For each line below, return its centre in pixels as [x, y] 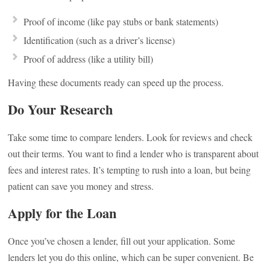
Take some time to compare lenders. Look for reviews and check [130, 137]
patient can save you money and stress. [81, 186]
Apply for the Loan [62, 213]
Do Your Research [61, 109]
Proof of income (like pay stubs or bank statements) [121, 21]
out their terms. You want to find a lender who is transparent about [133, 153]
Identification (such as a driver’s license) [99, 40]
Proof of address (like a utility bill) [89, 59]
